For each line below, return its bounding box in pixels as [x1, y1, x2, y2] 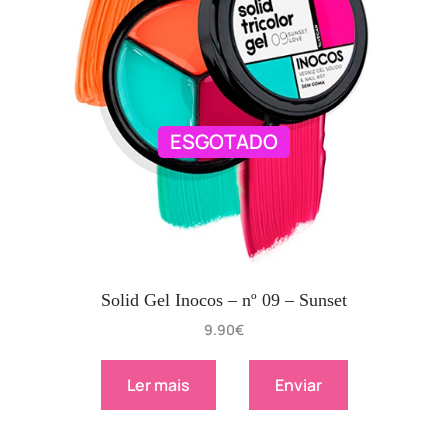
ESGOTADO [170, 128, 278, 156]
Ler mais [126, 373, 190, 396]
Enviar [274, 373, 322, 396]
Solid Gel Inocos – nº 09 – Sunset [101, 289, 347, 310]
